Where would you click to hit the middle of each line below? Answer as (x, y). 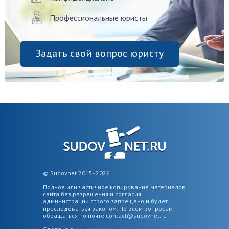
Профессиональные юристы (98, 18)
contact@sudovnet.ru (136, 215)
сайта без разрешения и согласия (92, 194)
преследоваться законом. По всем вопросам (108, 208)
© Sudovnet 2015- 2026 (76, 173)
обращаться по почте (74, 215)
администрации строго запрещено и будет (105, 201)
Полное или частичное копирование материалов (114, 187)
